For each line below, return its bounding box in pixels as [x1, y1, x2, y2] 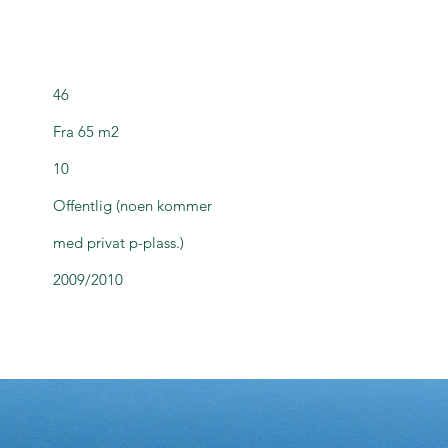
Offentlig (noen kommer [53, 196, 212, 215]
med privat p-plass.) [53, 233, 184, 252]
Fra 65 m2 [53, 122, 119, 141]
